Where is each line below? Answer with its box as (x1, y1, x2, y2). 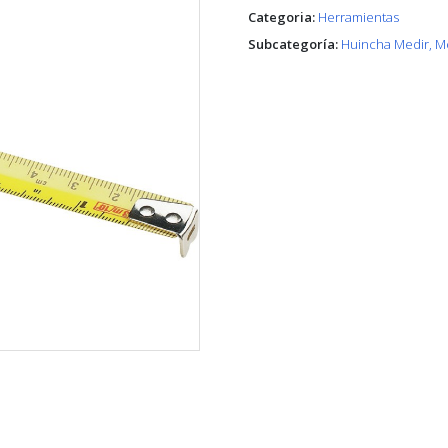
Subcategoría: (248, 35, 338, 54)
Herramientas (318, 8, 399, 27)
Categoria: (248, 8, 315, 27)
